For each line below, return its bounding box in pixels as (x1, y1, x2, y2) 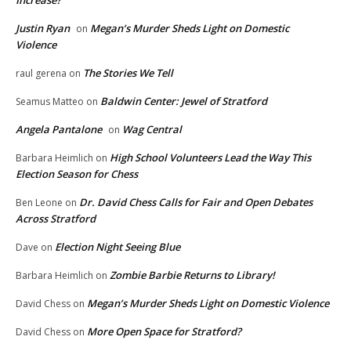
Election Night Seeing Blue (55, 240, 180, 255)
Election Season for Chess (16, 167, 138, 182)
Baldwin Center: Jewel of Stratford (100, 94, 267, 109)
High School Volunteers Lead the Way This (110, 150, 311, 165)
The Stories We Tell (83, 66, 173, 81)
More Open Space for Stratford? (87, 324, 241, 339)
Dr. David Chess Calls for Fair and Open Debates (79, 195, 313, 210)
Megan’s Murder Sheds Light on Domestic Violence (87, 296, 329, 311)
